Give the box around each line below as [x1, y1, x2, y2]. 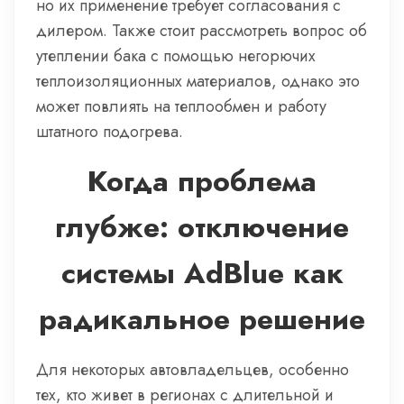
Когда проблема [87, 161, 317, 202]
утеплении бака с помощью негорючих [36, 44, 316, 68]
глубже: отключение [55, 207, 349, 248]
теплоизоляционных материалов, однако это [36, 69, 360, 93]
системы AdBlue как [60, 252, 344, 294]
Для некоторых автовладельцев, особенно [36, 358, 349, 381]
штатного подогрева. [36, 120, 183, 143]
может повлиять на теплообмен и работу [36, 95, 326, 118]
